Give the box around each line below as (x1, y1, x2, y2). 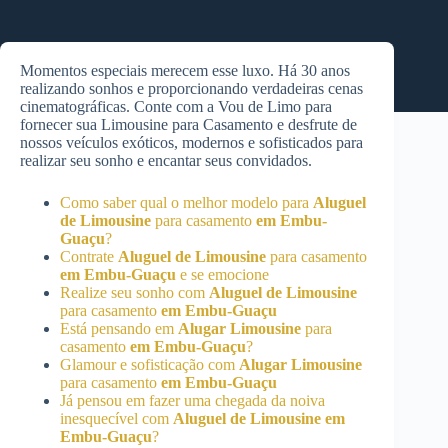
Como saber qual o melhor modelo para (60, 194, 313, 211)
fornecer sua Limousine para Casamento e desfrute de (20, 116, 357, 133)
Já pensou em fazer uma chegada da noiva (60, 392, 325, 409)
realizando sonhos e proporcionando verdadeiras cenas (20, 80, 363, 97)
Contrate (60, 248, 118, 265)
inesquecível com (60, 410, 173, 427)
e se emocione (176, 266, 269, 283)
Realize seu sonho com (60, 284, 209, 301)
